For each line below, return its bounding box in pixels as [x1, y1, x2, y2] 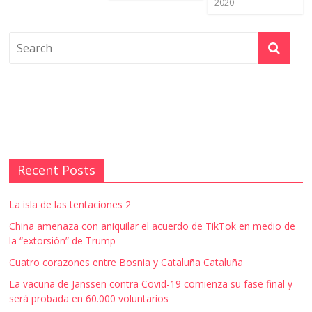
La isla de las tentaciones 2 [9, 197, 132, 211]
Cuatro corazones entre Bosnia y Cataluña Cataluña [9, 255, 244, 269]
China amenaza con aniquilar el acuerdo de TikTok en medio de [9, 219, 296, 233]
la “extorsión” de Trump [9, 233, 116, 247]
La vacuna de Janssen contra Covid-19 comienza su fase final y [9, 276, 293, 290]
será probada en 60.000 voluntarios [9, 291, 169, 305]
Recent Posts [17, 161, 96, 178]
